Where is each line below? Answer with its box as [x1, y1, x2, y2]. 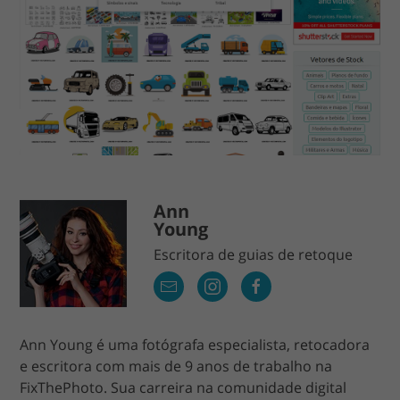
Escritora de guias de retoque [154, 244, 354, 264]
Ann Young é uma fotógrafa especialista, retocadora [20, 334, 371, 354]
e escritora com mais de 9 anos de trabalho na [20, 355, 333, 376]
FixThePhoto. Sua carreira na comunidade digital [20, 377, 347, 397]
